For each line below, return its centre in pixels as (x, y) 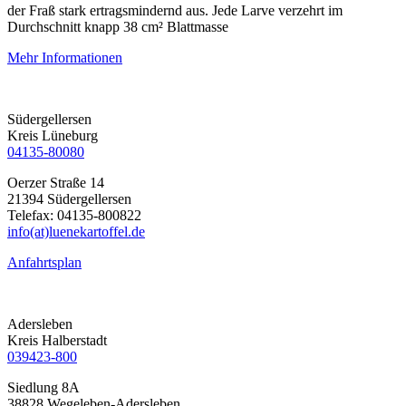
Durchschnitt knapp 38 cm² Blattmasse (118, 26)
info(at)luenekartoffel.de (76, 231)
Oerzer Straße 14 (56, 182)
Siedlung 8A (43, 387)
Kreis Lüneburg (53, 135)
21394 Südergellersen (69, 198)
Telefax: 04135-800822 (74, 215)
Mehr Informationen (65, 57)
